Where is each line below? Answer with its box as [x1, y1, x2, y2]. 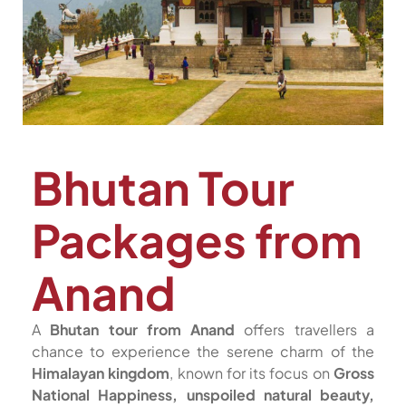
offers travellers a [235, 320, 375, 339]
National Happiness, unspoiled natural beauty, [32, 385, 374, 404]
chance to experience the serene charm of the [32, 342, 374, 361]
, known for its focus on [169, 363, 334, 382]
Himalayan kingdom [32, 363, 170, 382]
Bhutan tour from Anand [50, 320, 236, 339]
